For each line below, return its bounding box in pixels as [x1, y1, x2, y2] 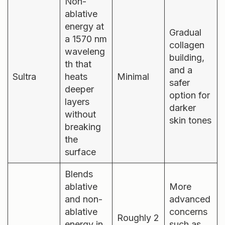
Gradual [169, 25, 201, 36]
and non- [65, 192, 102, 203]
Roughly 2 [117, 210, 159, 221]
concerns [169, 204, 207, 215]
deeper [65, 82, 94, 93]
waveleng [65, 44, 105, 55]
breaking [65, 120, 101, 131]
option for [169, 88, 210, 99]
